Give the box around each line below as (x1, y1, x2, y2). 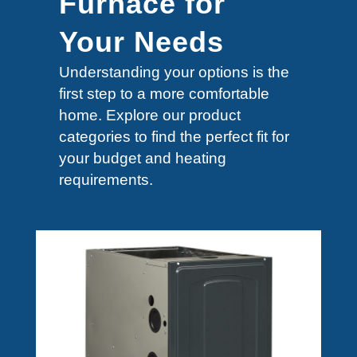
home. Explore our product (59, 107, 241, 124)
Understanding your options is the (59, 64, 289, 80)
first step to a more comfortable (59, 85, 269, 102)
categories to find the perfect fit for (59, 128, 289, 145)
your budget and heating (59, 150, 226, 167)
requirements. (59, 171, 153, 188)
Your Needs (59, 25, 224, 58)
